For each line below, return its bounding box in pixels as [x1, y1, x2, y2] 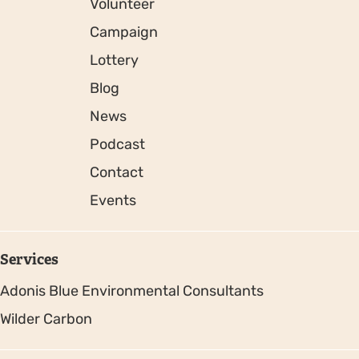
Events [90, 192, 136, 210]
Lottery [90, 51, 139, 70]
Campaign [90, 23, 158, 42]
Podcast [90, 135, 145, 154]
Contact [90, 163, 143, 182]
